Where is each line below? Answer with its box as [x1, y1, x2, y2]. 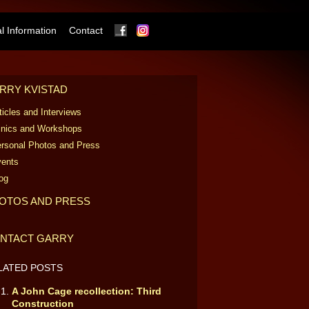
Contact [69, 25, 103, 36]
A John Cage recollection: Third [11, 286, 161, 297]
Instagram [157, 24, 201, 35]
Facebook [135, 24, 179, 35]
